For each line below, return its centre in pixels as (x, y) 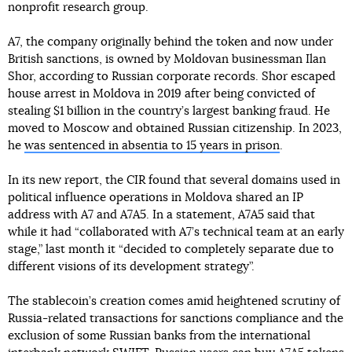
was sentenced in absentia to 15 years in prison (152, 146)
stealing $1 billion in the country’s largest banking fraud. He (169, 111)
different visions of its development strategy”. (131, 267)
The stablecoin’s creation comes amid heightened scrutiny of (174, 301)
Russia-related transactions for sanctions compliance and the (176, 319)
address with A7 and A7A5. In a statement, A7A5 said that (161, 215)
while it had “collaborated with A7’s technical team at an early (176, 232)
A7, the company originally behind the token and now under (170, 42)
